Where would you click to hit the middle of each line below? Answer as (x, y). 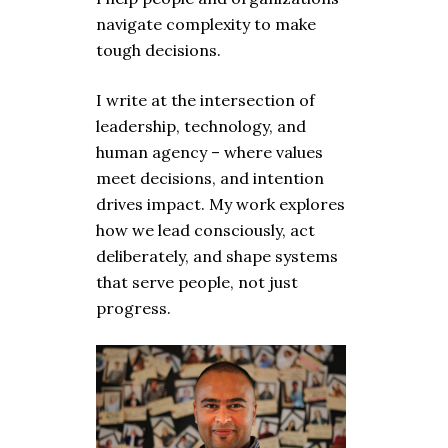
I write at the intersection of (205, 100)
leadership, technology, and (201, 126)
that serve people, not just (197, 282)
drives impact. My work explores (220, 204)
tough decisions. (158, 50)
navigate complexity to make (206, 24)
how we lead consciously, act (205, 230)
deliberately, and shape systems (217, 256)
